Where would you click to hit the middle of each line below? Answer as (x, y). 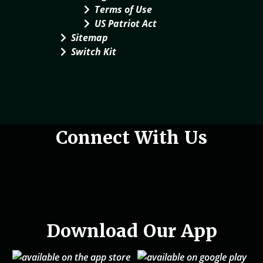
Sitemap (90, 38)
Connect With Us (131, 138)
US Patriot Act (126, 23)
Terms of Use (123, 9)
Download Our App (131, 231)
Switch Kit (94, 52)
